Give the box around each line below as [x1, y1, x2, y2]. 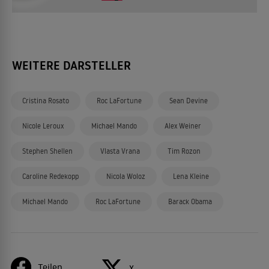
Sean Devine [169, 96, 208, 105]
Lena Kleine [173, 172, 209, 181]
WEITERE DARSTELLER [12, 57, 131, 74]
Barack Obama [168, 197, 212, 206]
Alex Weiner [165, 121, 201, 130]
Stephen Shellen [22, 147, 73, 156]
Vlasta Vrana [100, 147, 140, 156]
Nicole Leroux [22, 121, 64, 130]
